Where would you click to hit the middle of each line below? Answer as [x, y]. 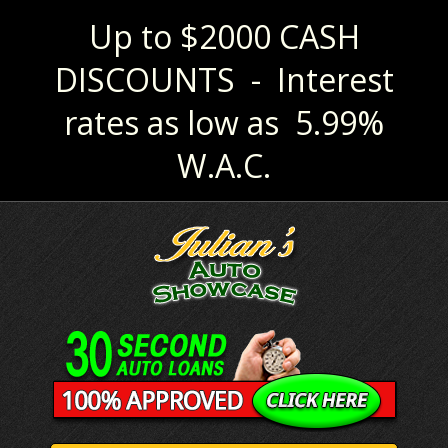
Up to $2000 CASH [224, 37]
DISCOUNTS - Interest [224, 80]
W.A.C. [224, 166]
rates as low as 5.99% [224, 123]
